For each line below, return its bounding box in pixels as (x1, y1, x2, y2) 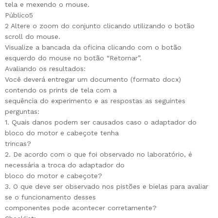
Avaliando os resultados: (5, 65, 86, 73)
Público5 (5, 11, 33, 19)
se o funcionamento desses (5, 193, 96, 201)
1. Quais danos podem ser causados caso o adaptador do (5, 118, 197, 127)
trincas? (5, 140, 31, 148)
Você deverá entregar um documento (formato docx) (5, 75, 181, 84)
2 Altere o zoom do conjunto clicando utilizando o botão (5, 22, 195, 30)
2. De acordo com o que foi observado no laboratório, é (5, 150, 192, 159)
